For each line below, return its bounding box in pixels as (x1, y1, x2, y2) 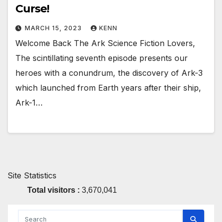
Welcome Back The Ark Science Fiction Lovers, (15, 38, 195, 49)
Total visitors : (27, 185, 82, 194)
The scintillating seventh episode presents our (15, 53, 188, 63)
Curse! (15, 2, 49, 16)
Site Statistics (7, 170, 56, 180)
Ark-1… (15, 98, 43, 108)
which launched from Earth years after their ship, (15, 83, 201, 93)
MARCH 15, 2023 (25, 24, 84, 32)
